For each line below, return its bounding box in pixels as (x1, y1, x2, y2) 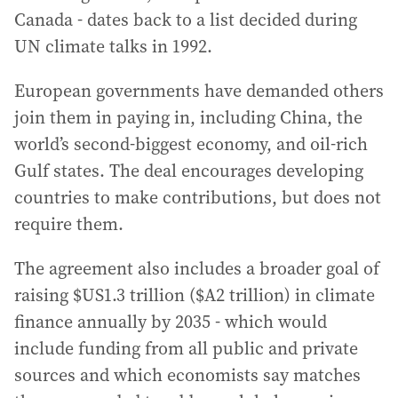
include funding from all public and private (14, 336, 358, 361)
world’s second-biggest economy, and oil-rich (14, 131, 368, 156)
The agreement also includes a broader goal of (14, 256, 379, 281)
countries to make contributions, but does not (14, 185, 381, 210)
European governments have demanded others (14, 78, 384, 103)
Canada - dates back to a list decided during (14, 7, 357, 32)
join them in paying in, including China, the (14, 105, 362, 130)
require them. (14, 211, 123, 236)
